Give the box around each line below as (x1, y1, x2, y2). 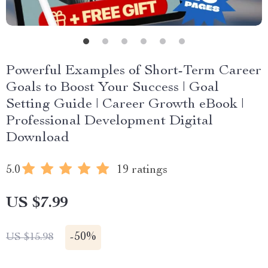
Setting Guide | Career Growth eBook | (6, 98, 244, 112)
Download (6, 131, 69, 145)
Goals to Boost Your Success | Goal (6, 81, 219, 95)
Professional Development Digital (6, 114, 213, 129)
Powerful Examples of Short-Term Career (6, 64, 261, 78)
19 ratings (117, 165, 167, 176)
